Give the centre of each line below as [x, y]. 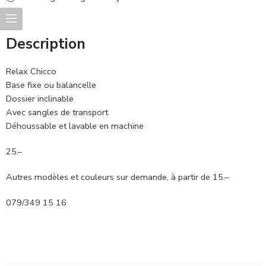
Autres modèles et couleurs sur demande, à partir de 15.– [117, 177]
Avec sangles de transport [57, 113]
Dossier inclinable [40, 99]
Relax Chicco [31, 72]
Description [46, 44]
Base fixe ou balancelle [51, 85]
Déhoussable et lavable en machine [75, 126]
